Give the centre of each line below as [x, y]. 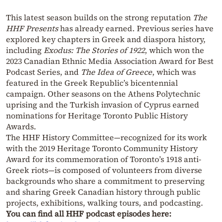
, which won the [174, 50]
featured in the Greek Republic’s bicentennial [92, 83]
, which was [174, 72]
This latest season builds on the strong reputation [99, 17]
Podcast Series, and [43, 72]
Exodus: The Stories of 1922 [94, 50]
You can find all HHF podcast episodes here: [89, 213]
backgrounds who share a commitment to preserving [105, 181]
